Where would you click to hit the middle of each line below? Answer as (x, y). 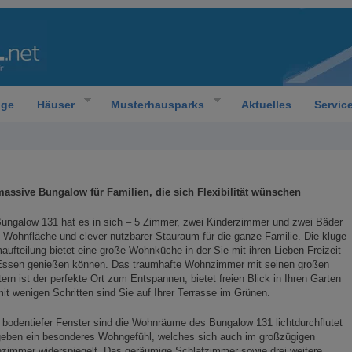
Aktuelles (266, 104)
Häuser (55, 104)
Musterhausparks (158, 104)
